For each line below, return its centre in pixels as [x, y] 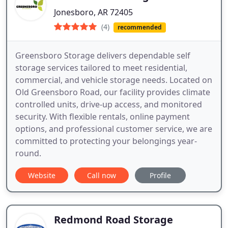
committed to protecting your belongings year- [106, 141]
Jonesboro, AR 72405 [93, 12]
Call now [102, 176]
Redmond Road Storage [113, 220]
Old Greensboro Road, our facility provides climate [113, 92]
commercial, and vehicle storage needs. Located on [114, 80]
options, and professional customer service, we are [114, 129]
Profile [160, 176]
